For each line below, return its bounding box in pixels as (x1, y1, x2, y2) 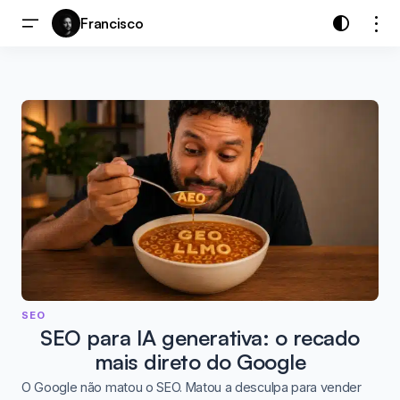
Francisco (80, 14, 144, 32)
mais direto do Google (94, 348, 306, 376)
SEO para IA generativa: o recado (40, 324, 360, 352)
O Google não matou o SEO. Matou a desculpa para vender (21, 379, 362, 395)
